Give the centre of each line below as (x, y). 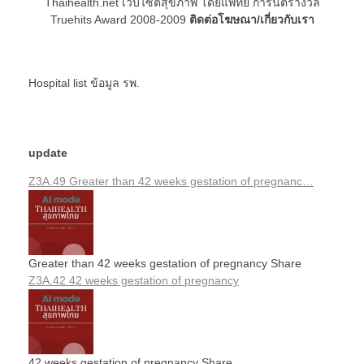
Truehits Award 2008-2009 (119, 19)
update (48, 152)
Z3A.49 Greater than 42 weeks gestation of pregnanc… (171, 181)
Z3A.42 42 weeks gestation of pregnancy (134, 280)
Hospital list (59, 82)
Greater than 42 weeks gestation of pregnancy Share (165, 263)
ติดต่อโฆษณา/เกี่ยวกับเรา (251, 19)
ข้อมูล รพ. (115, 82)
